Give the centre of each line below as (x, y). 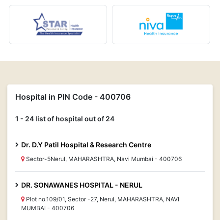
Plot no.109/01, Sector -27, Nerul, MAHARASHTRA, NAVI (102, 199)
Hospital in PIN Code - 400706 (73, 97)
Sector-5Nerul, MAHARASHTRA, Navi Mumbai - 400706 (103, 159)
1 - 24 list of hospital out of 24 (65, 119)
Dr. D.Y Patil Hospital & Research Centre (86, 145)
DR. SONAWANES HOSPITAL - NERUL (82, 185)
